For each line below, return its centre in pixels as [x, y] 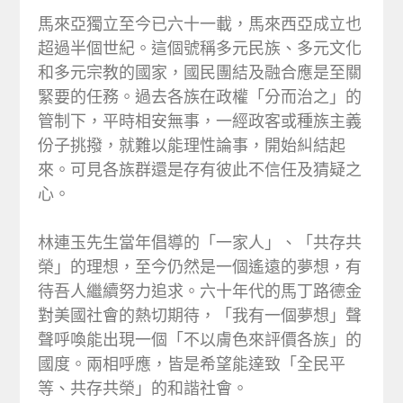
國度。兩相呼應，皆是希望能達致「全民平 [192, 363]
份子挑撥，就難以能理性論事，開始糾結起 [192, 145]
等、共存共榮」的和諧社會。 [143, 388]
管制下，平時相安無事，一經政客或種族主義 [200, 121]
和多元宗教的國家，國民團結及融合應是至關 [200, 72]
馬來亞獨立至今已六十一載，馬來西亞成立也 [200, 23]
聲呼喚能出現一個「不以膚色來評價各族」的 [200, 339]
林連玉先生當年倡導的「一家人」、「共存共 [200, 242]
